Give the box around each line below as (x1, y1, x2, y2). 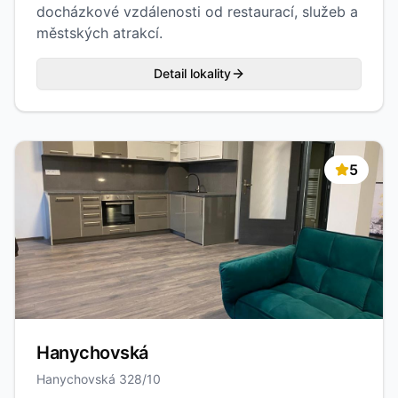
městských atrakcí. (36, 24, 163, 42)
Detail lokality (153, 66, 231, 81)
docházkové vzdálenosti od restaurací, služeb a (36, 3, 358, 20)
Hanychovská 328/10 (36, 371, 161, 386)
